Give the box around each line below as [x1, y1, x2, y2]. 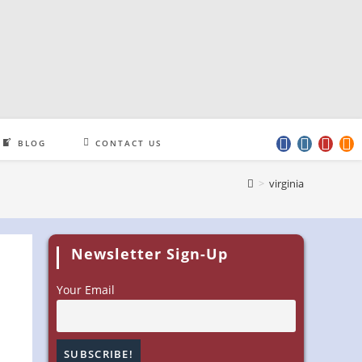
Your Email [57, 281, 115, 297]
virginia [269, 175, 304, 191]
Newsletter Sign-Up [71, 243, 228, 263]
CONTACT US [95, 137, 162, 149]
